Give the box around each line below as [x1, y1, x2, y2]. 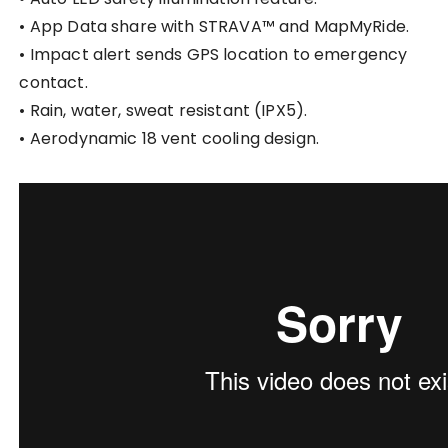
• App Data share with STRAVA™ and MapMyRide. [19, 15, 410, 39]
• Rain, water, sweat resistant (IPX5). [19, 99, 308, 123]
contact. [19, 71, 88, 95]
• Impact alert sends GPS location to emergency [19, 43, 408, 67]
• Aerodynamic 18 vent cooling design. [19, 127, 320, 151]
